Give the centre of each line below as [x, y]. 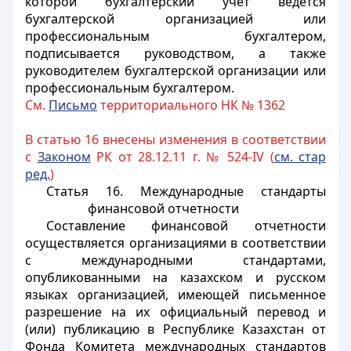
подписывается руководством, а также [175, 53]
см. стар [300, 157]
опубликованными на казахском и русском [175, 277]
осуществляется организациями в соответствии [175, 243]
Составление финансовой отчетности [186, 226]
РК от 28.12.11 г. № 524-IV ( [182, 157]
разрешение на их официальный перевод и [175, 312]
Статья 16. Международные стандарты [186, 191]
